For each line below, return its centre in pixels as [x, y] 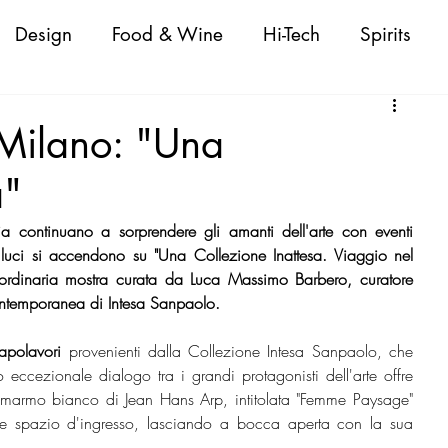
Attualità [73, 114]
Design [43, 34]
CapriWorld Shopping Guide [324, 354]
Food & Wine [167, 34]
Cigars [278, 114]
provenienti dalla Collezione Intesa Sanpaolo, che [237, 351]
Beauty [335, 194]
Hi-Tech [291, 34]
